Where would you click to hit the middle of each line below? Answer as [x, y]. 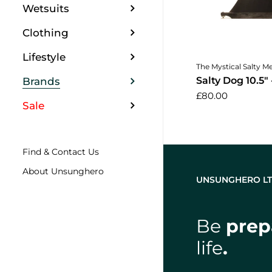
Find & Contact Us [61, 151]
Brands [42, 81]
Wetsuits [46, 8]
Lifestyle [44, 57]
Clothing [46, 32]
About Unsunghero [63, 171]
